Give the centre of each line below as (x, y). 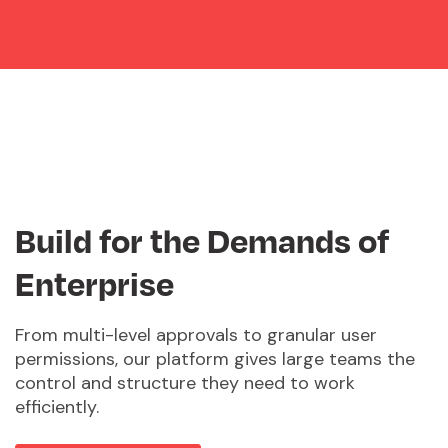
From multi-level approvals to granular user (196, 335)
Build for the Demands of (202, 240)
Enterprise (94, 283)
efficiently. (57, 407)
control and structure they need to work (185, 383)
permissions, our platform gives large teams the (215, 359)
